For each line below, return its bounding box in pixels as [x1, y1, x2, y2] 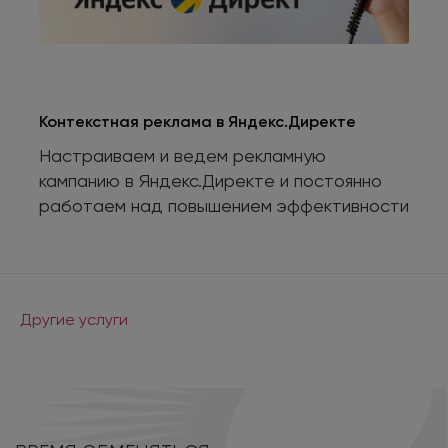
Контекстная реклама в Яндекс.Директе [39, 112, 356, 132]
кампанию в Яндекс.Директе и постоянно [39, 170, 382, 192]
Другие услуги [20, 310, 128, 330]
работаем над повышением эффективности [39, 195, 409, 217]
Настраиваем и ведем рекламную [39, 145, 326, 167]
